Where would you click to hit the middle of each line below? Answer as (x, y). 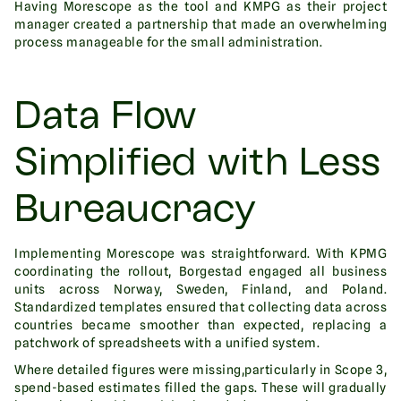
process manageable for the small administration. (168, 43)
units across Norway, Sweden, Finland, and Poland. (200, 290)
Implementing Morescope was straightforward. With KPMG (200, 254)
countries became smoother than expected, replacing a (200, 325)
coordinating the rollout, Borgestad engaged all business (200, 272)
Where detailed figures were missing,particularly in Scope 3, (200, 370)
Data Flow (106, 119)
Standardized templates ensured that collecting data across (200, 307)
